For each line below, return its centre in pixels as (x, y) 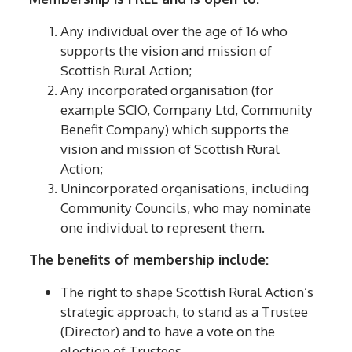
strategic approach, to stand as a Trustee (185, 311)
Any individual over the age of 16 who (174, 30)
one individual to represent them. (165, 227)
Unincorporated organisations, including (185, 187)
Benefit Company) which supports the (175, 128)
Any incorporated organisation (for (167, 89)
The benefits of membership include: (149, 259)
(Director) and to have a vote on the (168, 330)
